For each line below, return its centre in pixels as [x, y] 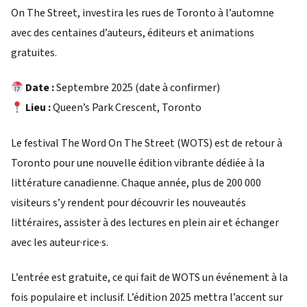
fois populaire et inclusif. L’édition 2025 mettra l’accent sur [147, 298]
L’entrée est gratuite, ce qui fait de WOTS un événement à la [149, 278]
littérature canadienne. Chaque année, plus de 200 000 [136, 183]
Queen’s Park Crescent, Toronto [126, 108]
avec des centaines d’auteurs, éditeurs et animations [133, 33]
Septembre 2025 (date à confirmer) [137, 88]
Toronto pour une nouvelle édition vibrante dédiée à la [138, 163]
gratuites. [34, 53]
